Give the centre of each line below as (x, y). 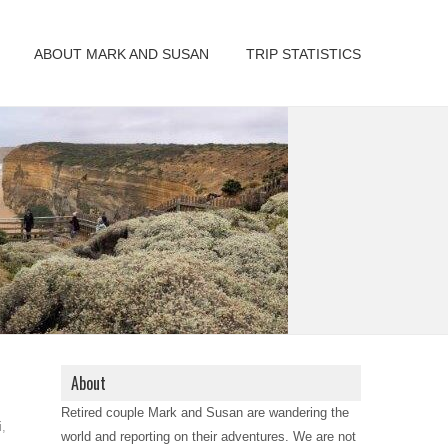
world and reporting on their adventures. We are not (208, 436)
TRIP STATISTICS (303, 54)
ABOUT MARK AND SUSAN (121, 54)
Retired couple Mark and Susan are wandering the (205, 412)
